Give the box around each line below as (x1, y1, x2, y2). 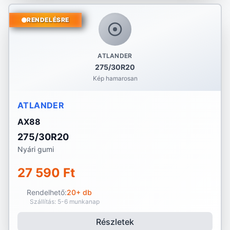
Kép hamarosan (92, 74, 138, 82)
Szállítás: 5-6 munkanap (30, 198, 100, 205)
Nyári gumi (17, 145, 54, 154)
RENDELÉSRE (27, 16, 69, 24)
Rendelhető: (26, 188, 67, 197)
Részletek (96, 217, 134, 227)
